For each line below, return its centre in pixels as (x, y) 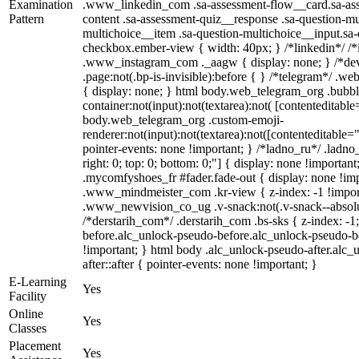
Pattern (26, 19)
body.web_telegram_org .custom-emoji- (183, 120)
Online (26, 314)
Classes (28, 328)
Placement (35, 346)
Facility (28, 296)
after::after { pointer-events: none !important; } (200, 264)
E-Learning (38, 282)
